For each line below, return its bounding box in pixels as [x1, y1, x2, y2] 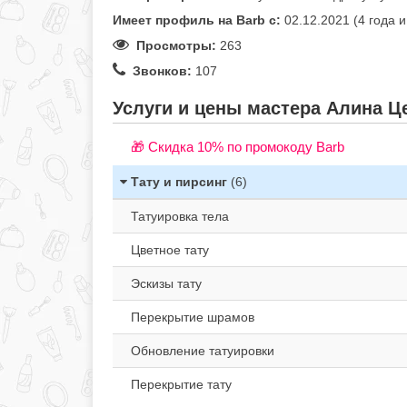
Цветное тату [131, 243, 209, 257]
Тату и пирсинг [127, 174, 231, 189]
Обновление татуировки [131, 343, 274, 358]
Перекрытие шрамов [131, 310, 254, 324]
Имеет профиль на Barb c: [113, 13, 281, 27]
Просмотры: [129, 38, 216, 53]
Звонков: [125, 64, 192, 78]
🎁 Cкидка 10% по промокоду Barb [131, 139, 344, 154]
